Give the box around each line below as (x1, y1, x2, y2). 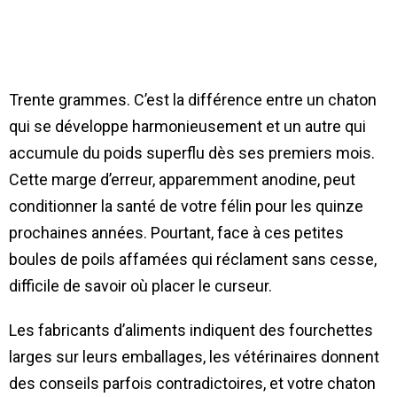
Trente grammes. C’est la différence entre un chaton (9, 90, 377, 110)
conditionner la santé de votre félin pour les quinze (9, 197, 363, 216)
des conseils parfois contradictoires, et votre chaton (9, 374, 376, 393)
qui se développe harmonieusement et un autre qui (9, 117, 366, 136)
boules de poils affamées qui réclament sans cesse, (9, 250, 377, 269)
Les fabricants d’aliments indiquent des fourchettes (9, 321, 373, 340)
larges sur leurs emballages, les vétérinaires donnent (9, 347, 379, 367)
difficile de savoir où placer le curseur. (9, 276, 272, 296)
